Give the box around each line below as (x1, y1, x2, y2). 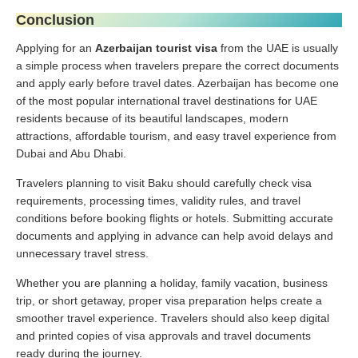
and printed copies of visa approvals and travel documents (16, 328, 311, 342)
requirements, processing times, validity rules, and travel (16, 193, 300, 207)
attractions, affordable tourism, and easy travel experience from (16, 129, 336, 142)
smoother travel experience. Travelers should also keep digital (16, 311, 329, 324)
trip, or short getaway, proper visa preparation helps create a (16, 293, 322, 307)
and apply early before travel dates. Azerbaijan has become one (16, 76, 339, 89)
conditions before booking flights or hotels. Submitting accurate (16, 211, 333, 225)
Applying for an (16, 41, 95, 54)
